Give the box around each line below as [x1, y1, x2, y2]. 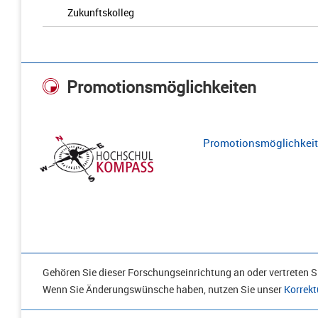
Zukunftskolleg [67, 6, 134, 19]
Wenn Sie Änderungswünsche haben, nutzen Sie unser [43, 282, 284, 296]
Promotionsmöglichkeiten [67, 76, 256, 99]
